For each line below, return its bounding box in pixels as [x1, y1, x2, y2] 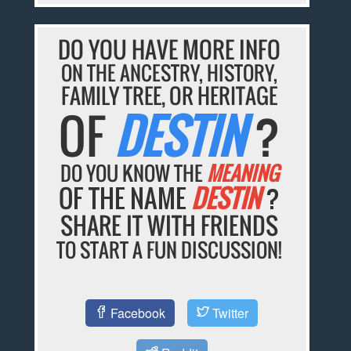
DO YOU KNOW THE [60, 158, 207, 188]
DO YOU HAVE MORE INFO [58, 32, 281, 67]
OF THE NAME [59, 179, 192, 217]
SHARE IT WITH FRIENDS [60, 208, 279, 244]
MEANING [206, 158, 279, 188]
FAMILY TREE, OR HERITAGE [61, 80, 278, 112]
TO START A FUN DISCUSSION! [56, 235, 283, 265]
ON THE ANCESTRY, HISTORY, [61, 58, 278, 88]
